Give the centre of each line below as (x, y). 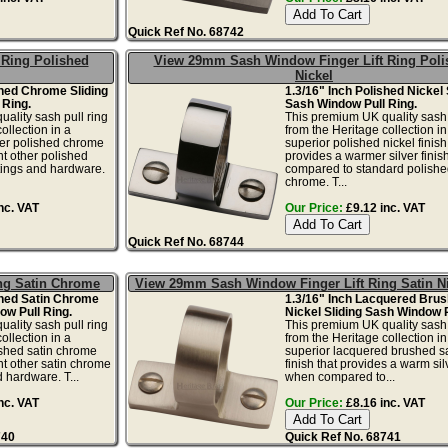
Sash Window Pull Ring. (350, 103)
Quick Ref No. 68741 (342, 436)
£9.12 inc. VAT (383, 207)
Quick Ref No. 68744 (186, 241)
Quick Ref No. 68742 (186, 31)
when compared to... (339, 376)
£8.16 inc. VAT (383, 402)
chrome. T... (315, 181)
